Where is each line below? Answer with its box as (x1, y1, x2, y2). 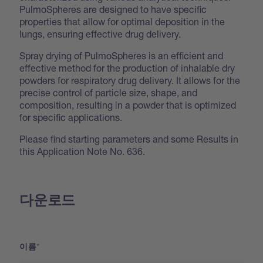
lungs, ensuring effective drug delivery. (19, 28, 181, 39)
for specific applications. (19, 111, 123, 123)
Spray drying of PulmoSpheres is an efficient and (19, 49, 224, 61)
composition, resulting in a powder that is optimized (19, 99, 237, 110)
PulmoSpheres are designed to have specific (19, 3, 207, 15)
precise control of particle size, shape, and (19, 86, 198, 98)
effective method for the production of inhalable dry (19, 62, 235, 73)
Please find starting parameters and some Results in (19, 133, 239, 144)
